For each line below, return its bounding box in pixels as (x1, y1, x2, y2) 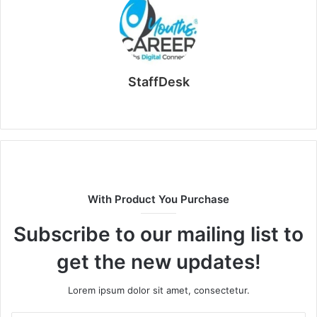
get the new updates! (56, 250, 261, 274)
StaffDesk (127, 74, 190, 89)
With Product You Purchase (88, 192, 229, 206)
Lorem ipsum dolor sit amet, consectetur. (67, 284, 250, 296)
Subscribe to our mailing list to (13, 222, 304, 246)
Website (163, 98, 204, 112)
